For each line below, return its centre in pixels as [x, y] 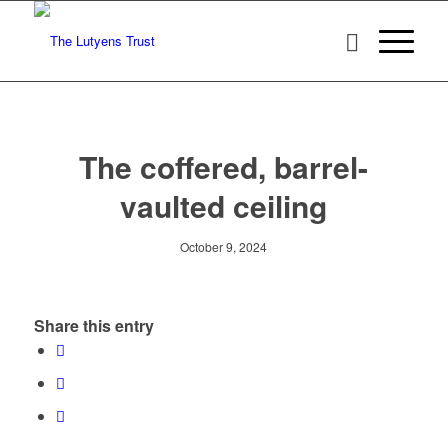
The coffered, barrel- [224, 166]
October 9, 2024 [224, 246]
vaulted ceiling [224, 205]
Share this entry [93, 326]
